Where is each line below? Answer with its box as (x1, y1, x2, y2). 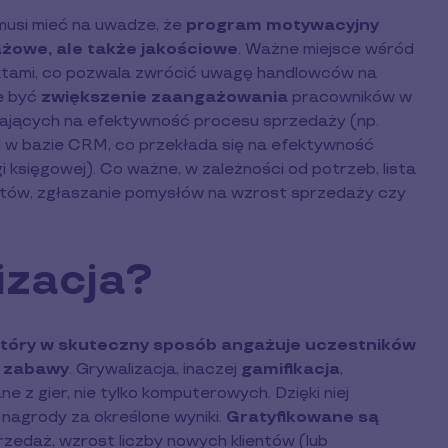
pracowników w (288, 87, 412, 107)
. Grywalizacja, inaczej (69, 359, 241, 379)
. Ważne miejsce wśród (238, 39, 414, 59)
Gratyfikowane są (226, 407, 379, 427)
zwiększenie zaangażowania (41, 87, 288, 107)
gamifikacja (241, 359, 340, 379)
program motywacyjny (186, 15, 379, 35)
